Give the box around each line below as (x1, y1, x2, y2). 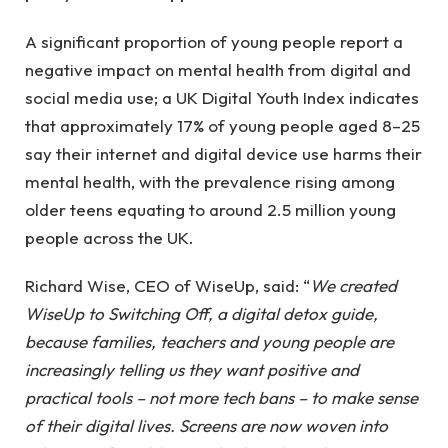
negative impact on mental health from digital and (25, 58, 411, 80)
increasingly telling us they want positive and (25, 358, 359, 380)
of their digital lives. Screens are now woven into (25, 414, 388, 436)
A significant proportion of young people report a (25, 30, 403, 52)
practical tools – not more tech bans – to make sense (25, 386, 418, 408)
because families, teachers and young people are (25, 330, 394, 352)
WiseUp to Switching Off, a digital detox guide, (25, 302, 378, 324)
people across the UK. (25, 226, 194, 248)
